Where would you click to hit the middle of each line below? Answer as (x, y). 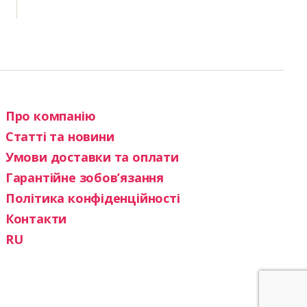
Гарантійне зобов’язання (84, 177)
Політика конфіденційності (93, 198)
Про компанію (50, 116)
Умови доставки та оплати (92, 157)
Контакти (36, 219)
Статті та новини (60, 136)
